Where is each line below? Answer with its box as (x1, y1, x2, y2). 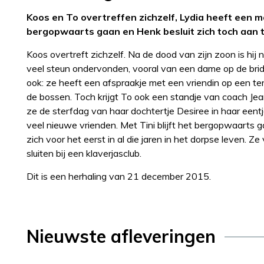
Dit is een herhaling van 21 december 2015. (27, 170, 211, 182)
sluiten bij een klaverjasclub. (27, 147, 141, 159)
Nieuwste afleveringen (27, 225, 216, 247)
